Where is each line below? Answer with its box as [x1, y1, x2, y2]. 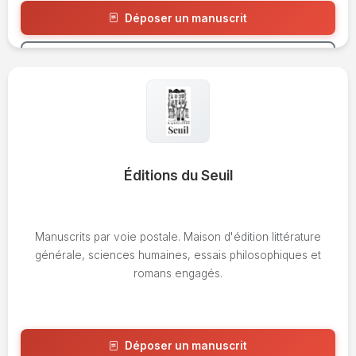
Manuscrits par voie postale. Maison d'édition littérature [35, 230, 321, 244]
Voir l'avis [161, 50, 207, 63]
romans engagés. [133, 267, 222, 281]
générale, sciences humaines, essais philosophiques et [35, 249, 321, 262]
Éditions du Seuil [123, 166, 233, 184]
